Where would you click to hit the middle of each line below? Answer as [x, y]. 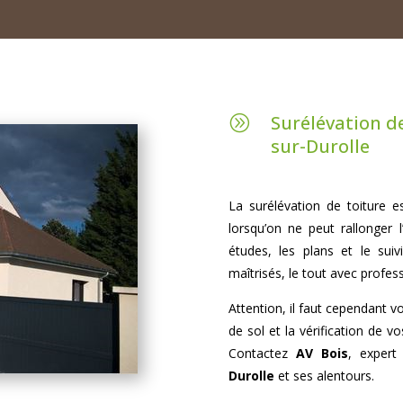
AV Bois [322, 353]
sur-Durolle [320, 147]
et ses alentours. [324, 375]
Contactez [262, 353]
